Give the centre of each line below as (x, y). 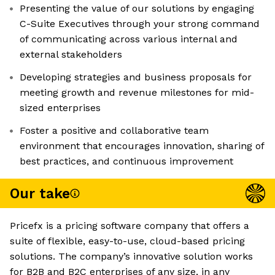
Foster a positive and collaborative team (114, 131)
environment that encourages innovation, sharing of (142, 146)
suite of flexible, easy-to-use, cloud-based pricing (127, 241)
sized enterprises (60, 108)
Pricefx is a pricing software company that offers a (130, 226)
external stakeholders (71, 55)
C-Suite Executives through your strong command (140, 24)
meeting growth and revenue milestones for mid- (137, 93)
